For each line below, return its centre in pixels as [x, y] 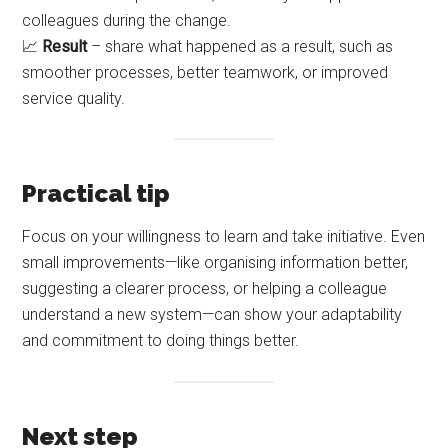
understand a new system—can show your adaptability [212, 315]
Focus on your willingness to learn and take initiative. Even [224, 237]
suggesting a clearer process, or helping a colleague [205, 289]
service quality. [74, 99]
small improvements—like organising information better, [215, 263]
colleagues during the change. [127, 21]
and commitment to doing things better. [161, 341]
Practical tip [96, 194]
